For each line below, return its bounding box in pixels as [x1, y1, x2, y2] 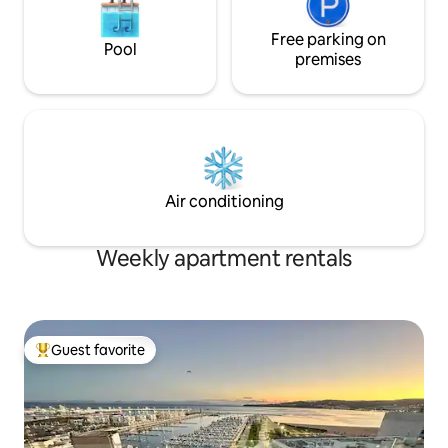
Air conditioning [164, 190, 284, 212]
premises [295, 48, 361, 70]
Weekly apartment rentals [96, 243, 352, 273]
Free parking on [270, 28, 386, 50]
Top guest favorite [35, 349, 155, 368]
